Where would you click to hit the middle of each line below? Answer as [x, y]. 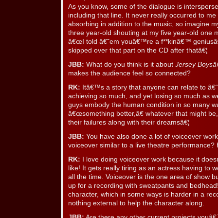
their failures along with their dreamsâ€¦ [129, 123]
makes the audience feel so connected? [129, 73]
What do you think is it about [130, 65]
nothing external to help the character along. [136, 203]
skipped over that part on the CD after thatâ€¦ [138, 51]
